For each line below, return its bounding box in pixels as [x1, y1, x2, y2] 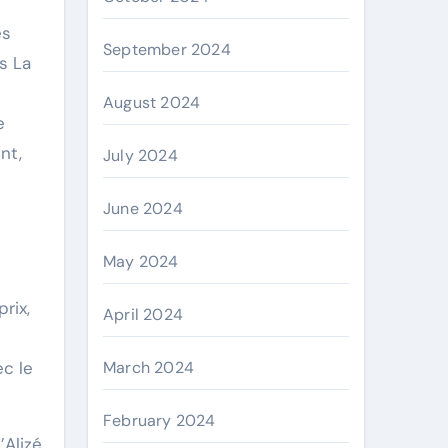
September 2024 [103, 39, 231, 60]
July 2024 [103, 145, 178, 166]
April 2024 [103, 304, 183, 325]
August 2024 [103, 92, 201, 113]
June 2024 [103, 198, 183, 219]
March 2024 [103, 357, 194, 378]
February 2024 [103, 410, 216, 431]
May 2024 [103, 251, 179, 272]
